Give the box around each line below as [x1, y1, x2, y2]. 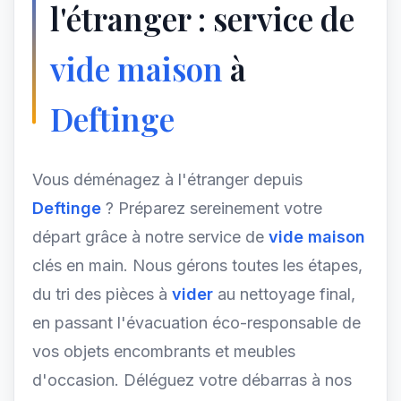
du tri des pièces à [32, 285, 172, 303]
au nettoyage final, [213, 285, 355, 303]
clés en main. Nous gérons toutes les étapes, [32, 256, 363, 275]
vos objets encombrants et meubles [32, 342, 295, 361]
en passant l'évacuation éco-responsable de [32, 313, 361, 332]
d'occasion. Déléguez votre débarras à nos [32, 371, 352, 389]
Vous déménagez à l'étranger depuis [32, 170, 303, 189]
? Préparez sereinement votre [106, 199, 322, 218]
